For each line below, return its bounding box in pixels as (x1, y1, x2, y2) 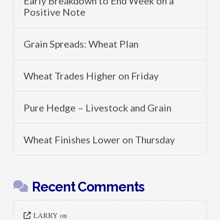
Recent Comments (32, 179, 144, 194)
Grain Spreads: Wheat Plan (24, 38, 139, 50)
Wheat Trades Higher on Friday (24, 69, 159, 82)
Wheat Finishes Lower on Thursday (24, 133, 175, 145)
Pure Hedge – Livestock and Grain (24, 101, 172, 113)
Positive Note (24, 6, 86, 18)
